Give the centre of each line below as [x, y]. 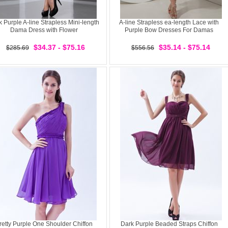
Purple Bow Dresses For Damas [169, 30]
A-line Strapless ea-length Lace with [169, 22]
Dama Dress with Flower [44, 30]
